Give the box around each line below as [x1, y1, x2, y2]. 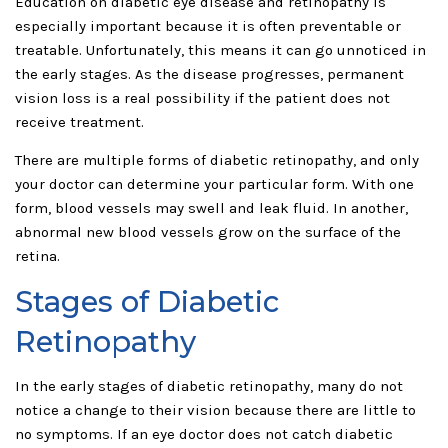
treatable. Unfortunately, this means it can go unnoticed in [15, 41, 426, 59]
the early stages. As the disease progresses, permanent [15, 65, 404, 83]
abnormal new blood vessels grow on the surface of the [15, 223, 401, 241]
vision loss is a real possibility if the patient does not [15, 89, 390, 107]
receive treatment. [15, 113, 144, 131]
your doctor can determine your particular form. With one [15, 175, 414, 193]
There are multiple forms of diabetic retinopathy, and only [15, 151, 419, 169]
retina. [15, 247, 60, 265]
